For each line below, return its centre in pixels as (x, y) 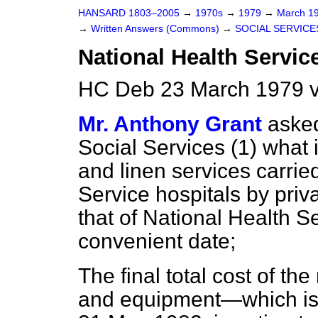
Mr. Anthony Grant (170, 124)
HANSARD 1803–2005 (129, 13)
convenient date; (157, 241)
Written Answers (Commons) (157, 29)
